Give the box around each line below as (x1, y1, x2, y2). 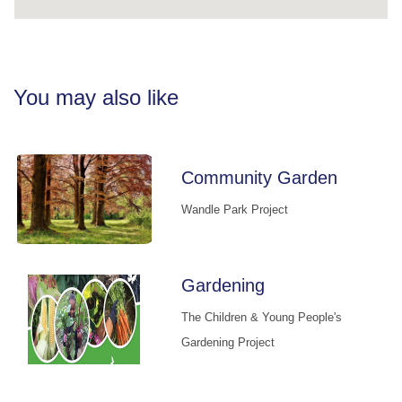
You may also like (13, 85, 179, 109)
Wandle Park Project (180, 202, 288, 216)
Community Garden (180, 167, 337, 188)
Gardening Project (180, 335, 275, 349)
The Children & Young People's (180, 310, 342, 324)
